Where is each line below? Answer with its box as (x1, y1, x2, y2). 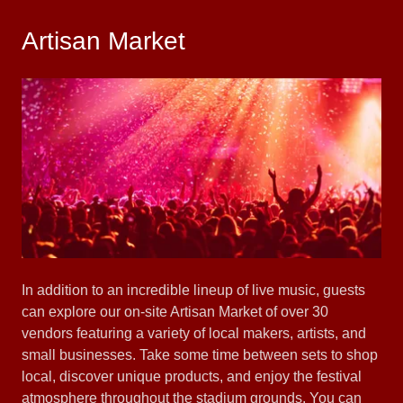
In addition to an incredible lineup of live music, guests (22, 282, 365, 298)
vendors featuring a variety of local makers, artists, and (22, 325, 366, 341)
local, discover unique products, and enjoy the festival (22, 368, 362, 384)
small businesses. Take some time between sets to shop (22, 346, 378, 363)
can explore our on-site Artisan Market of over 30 (22, 303, 328, 319)
